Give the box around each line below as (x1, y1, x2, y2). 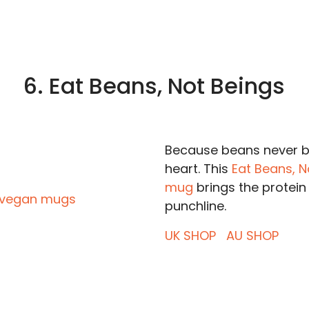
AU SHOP (226, 227, 279, 244)
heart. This (164, 160, 232, 177)
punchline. (164, 197, 226, 215)
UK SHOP (164, 227, 219, 244)
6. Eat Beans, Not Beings (23, 70, 286, 101)
